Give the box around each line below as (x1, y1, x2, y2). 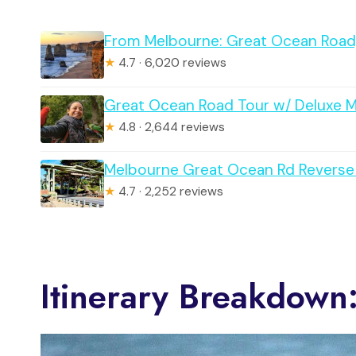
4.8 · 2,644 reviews (115, 118, 225, 135)
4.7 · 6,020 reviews (115, 54, 226, 71)
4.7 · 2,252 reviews (115, 183, 223, 199)
